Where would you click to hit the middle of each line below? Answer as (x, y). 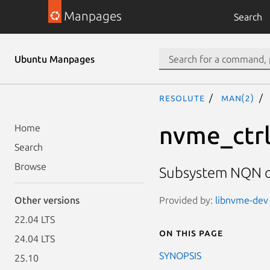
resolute (182, 98)
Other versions (47, 200)
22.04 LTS (35, 219)
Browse (30, 166)
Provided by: (187, 200)
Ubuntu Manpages (55, 59)
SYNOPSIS (180, 255)
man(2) (238, 98)
